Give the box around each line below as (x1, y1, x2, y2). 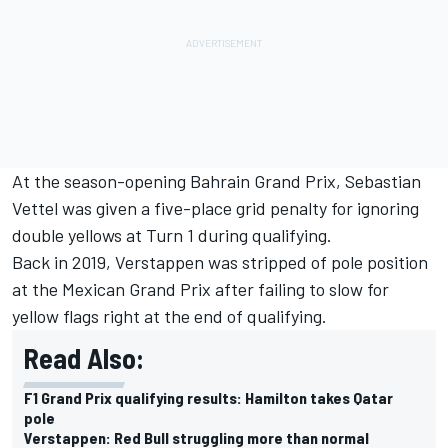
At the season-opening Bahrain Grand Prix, (12, 169, 345, 192)
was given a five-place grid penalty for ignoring (58, 196, 419, 219)
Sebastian (345, 169, 421, 192)
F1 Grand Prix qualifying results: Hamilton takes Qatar (24, 387, 393, 407)
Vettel (12, 196, 58, 219)
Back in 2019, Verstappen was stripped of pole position (12, 250, 428, 273)
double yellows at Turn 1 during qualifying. (12, 223, 332, 246)
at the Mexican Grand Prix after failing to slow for (12, 277, 389, 300)
